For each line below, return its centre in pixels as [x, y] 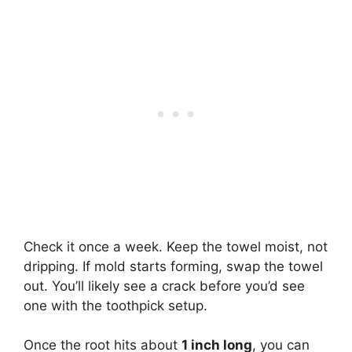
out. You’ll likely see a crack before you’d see [164, 286]
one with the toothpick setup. [115, 305]
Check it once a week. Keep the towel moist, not [176, 246]
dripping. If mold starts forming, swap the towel [173, 266]
